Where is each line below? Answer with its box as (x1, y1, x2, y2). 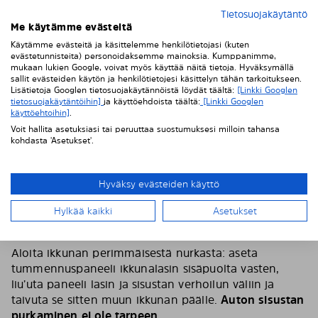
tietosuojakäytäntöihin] (11, 96, 104, 107)
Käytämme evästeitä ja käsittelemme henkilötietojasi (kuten (11, 39, 249, 50)
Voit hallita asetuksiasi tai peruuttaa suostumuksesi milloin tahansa (11, 124, 280, 135)
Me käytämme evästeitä (11, 21, 133, 33)
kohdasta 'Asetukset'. (11, 135, 94, 146)
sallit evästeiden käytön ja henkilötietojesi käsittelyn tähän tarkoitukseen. (11, 73, 302, 84)
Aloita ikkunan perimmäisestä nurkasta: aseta (11, 245, 258, 261)
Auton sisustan (221, 292, 305, 307)
